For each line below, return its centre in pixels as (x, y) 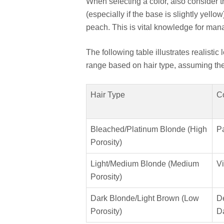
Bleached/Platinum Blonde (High (149, 129)
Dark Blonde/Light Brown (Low (145, 198)
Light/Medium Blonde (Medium (145, 163)
